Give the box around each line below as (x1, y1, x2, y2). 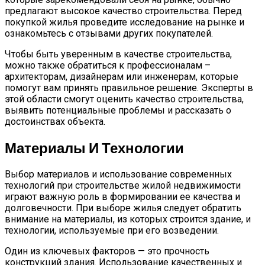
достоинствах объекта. (5, 115, 105, 127)
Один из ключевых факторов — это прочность (5, 245, 209, 257)
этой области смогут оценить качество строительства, (5, 93, 244, 105)
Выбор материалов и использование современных (5, 168, 232, 180)
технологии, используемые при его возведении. (5, 224, 219, 236)
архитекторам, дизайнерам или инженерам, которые (5, 70, 238, 82)
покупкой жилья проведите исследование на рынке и (5, 16, 244, 28)
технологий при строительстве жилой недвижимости (5, 179, 241, 191)
